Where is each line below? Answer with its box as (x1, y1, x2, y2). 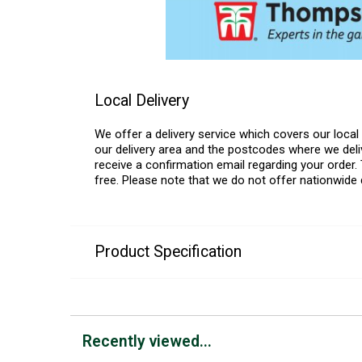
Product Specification (95, 242, 242, 261)
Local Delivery (95, 90, 189, 110)
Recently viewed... (82, 331, 212, 351)
